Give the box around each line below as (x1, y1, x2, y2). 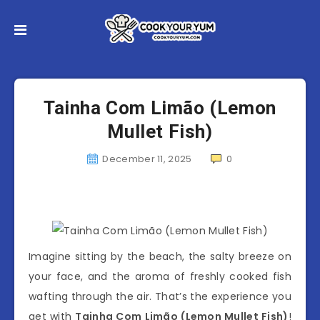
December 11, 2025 (102, 152, 192, 166)
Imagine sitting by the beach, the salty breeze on (29, 249, 291, 264)
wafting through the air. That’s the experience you (29, 289, 291, 304)
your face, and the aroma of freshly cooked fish (29, 269, 291, 284)
